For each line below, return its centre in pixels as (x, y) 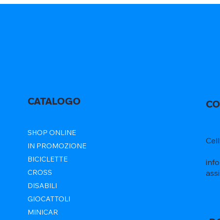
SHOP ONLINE (52, 133)
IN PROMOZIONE (57, 146)
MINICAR (43, 212)
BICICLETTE (48, 159)
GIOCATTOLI (49, 199)
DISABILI (42, 186)
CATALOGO (54, 101)
